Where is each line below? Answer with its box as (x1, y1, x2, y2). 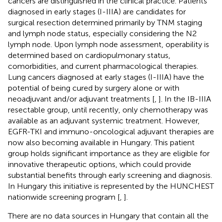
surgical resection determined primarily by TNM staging (8, 17, 202, 27)
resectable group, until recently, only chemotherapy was (8, 105, 208, 114)
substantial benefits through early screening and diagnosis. (8, 170, 212, 180)
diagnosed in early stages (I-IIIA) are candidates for (8, 6, 186, 16)
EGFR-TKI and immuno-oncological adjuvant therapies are (8, 126, 214, 136)
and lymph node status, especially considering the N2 (8, 28, 197, 38)
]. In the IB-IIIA (159, 94, 211, 104)
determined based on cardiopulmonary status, (8, 50, 170, 60)
